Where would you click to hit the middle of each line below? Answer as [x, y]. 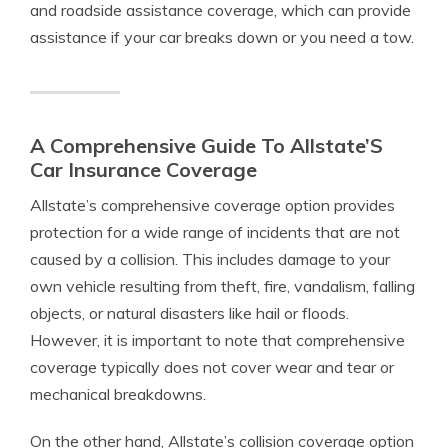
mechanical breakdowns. [118, 394]
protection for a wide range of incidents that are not [215, 232]
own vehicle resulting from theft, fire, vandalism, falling [222, 286]
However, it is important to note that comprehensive [217, 340]
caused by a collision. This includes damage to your [210, 259]
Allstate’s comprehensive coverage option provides [212, 205]
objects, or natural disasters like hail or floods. [189, 313]
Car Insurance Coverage [143, 169]
